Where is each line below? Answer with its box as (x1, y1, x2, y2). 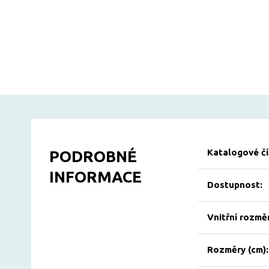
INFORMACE (49, 168, 142, 186)
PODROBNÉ (49, 148, 137, 165)
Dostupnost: (207, 180, 262, 190)
